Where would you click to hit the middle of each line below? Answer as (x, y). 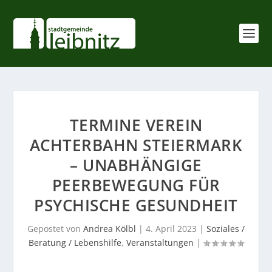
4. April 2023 (171, 229)
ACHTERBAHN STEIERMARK (136, 145)
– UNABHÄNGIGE (136, 165)
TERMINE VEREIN (136, 125)
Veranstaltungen (160, 243)
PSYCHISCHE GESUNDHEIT (136, 205)
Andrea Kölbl (110, 229)
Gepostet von (55, 229)
